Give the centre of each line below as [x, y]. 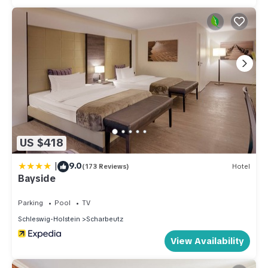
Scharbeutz [105, 219]
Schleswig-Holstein [49, 219]
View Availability [207, 241]
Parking [31, 202]
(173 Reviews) [106, 167]
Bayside [37, 178]
